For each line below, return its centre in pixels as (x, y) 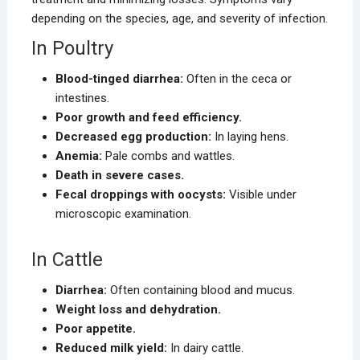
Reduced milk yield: (111, 348)
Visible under (261, 195)
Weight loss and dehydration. (138, 310)
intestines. (82, 98)
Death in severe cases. (119, 176)
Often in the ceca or (237, 79)
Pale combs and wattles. (168, 156)
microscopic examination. (123, 214)
